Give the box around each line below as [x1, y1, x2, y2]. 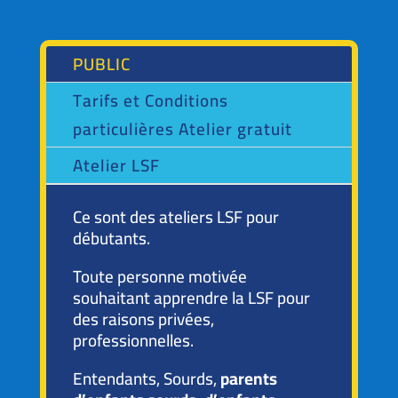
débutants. [72, 222, 150, 254]
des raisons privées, [72, 303, 214, 335]
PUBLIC [72, 48, 131, 80]
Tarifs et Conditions [72, 84, 228, 116]
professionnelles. [72, 324, 194, 356]
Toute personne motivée [72, 260, 247, 292]
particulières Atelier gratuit [72, 113, 292, 145]
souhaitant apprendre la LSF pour [72, 282, 310, 314]
